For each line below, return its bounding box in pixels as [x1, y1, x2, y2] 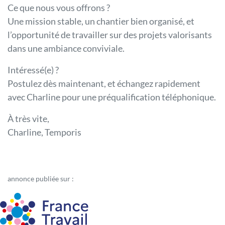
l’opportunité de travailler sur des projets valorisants [8, 29, 212, 41]
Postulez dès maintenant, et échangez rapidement [8, 78, 200, 89]
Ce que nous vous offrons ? [8, 2, 110, 14]
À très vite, [8, 113, 49, 125]
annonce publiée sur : [8, 174, 74, 183]
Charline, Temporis [8, 127, 81, 138]
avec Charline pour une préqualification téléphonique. [8, 91, 216, 103]
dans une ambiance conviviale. [8, 43, 125, 54]
